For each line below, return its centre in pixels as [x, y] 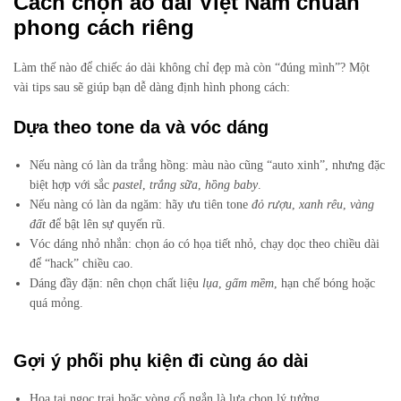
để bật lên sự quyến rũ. [106, 225]
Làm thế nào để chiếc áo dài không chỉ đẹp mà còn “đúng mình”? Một [192, 68]
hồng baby [232, 185]
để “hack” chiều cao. [82, 264]
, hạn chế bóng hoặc [325, 284]
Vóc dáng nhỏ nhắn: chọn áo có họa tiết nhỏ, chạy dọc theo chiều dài [205, 244]
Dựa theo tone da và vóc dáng [141, 128]
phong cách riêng [104, 28]
